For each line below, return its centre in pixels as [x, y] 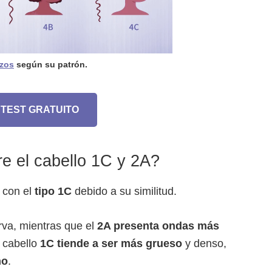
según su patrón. [51, 64]
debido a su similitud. [124, 191]
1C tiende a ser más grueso [111, 243]
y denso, [204, 243]
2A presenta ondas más [158, 226]
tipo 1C [53, 191]
